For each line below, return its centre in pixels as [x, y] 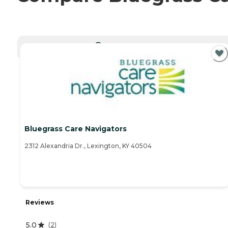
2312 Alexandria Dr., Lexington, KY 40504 [88, 146]
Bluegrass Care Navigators [76, 129]
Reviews [40, 202]
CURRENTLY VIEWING [129, 44]
